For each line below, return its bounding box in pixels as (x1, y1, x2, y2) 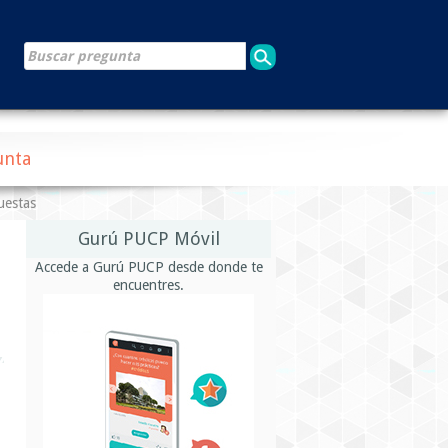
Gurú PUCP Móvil (77, 228, 220, 249)
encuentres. (113, 277, 184, 293)
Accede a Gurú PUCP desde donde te (34, 259, 263, 275)
